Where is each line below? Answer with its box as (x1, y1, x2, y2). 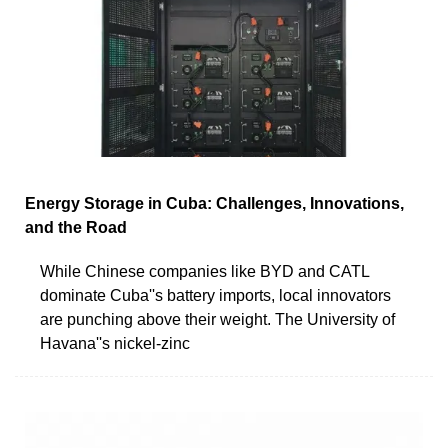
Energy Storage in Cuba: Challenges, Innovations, (25, 194, 404, 212)
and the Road (25, 218, 127, 236)
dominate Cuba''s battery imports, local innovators (40, 286, 391, 304)
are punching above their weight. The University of (40, 310, 395, 328)
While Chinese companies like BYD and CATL (40, 262, 369, 280)
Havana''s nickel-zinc (40, 334, 190, 352)
